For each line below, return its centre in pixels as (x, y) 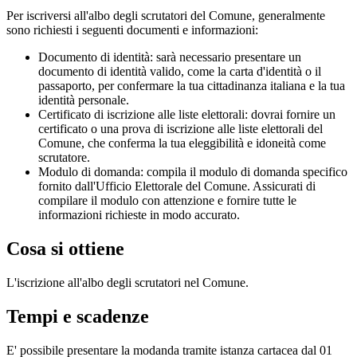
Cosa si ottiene (65, 248)
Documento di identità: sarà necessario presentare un (170, 57)
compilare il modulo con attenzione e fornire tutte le (167, 200)
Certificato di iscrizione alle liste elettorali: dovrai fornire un (187, 114)
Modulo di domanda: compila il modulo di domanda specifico (193, 171)
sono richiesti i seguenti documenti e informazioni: (132, 29)
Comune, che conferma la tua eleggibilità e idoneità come (182, 143)
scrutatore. (64, 157)
